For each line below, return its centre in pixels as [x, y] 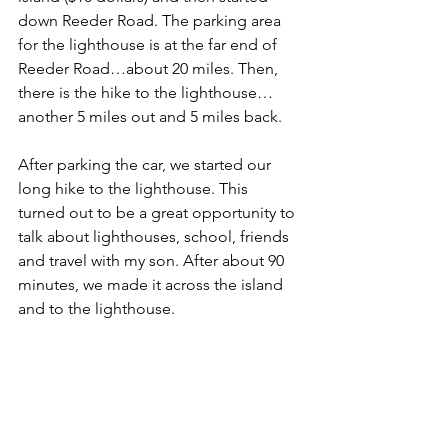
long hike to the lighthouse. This [135, 188]
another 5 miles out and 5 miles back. [150, 116]
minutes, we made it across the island [152, 284]
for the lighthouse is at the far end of [149, 44]
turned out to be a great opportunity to [158, 212]
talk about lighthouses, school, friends [155, 236]
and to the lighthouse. [96, 308]
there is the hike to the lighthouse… [145, 92]
